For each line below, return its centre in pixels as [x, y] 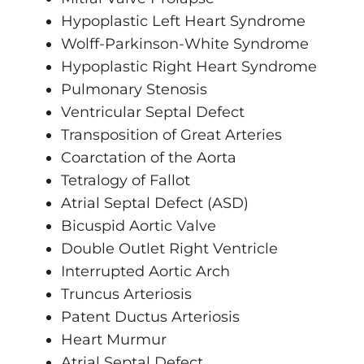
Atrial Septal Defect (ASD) [155, 204]
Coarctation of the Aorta [149, 158]
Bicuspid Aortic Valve [139, 226]
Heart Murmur [114, 340]
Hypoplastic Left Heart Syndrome [183, 22]
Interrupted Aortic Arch [145, 272]
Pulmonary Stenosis [134, 90]
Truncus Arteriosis [126, 295]
